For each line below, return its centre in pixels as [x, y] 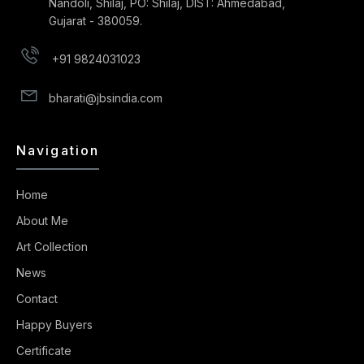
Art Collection [52, 246]
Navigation [58, 150]
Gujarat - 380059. [95, 20]
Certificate [44, 350]
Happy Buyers [54, 324]
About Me [42, 220]
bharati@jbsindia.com [106, 97]
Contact [37, 298]
